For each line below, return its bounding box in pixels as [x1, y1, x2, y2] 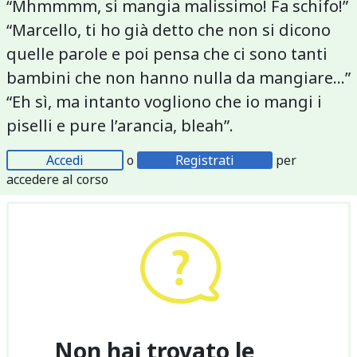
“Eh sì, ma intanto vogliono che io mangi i [6, 90, 322, 112]
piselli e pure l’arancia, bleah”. [6, 114, 237, 136]
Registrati [175, 151, 234, 169]
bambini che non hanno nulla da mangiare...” [6, 66, 351, 88]
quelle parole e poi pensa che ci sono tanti [6, 42, 328, 65]
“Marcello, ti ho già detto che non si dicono [6, 18, 331, 41]
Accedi [46, 151, 84, 169]
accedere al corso [6, 170, 108, 188]
